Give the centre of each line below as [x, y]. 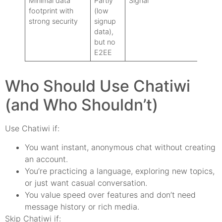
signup [105, 21]
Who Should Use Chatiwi [98, 86]
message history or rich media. [82, 207]
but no [105, 42]
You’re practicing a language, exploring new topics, [120, 171]
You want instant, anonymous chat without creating [120, 147]
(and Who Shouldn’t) [82, 105]
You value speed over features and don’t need [110, 195]
